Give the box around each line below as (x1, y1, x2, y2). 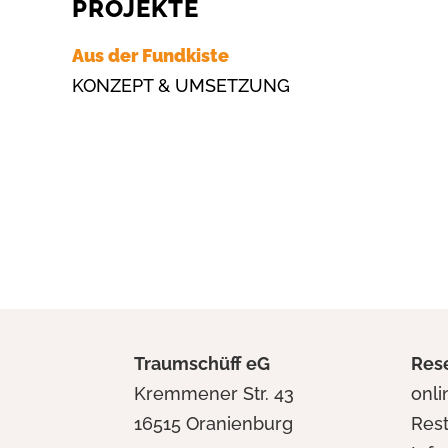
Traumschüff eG (134, 353, 271, 375)
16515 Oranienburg (134, 413, 294, 435)
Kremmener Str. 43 (134, 383, 295, 405)
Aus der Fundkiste (72, 45, 229, 67)
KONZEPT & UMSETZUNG (72, 75, 290, 97)
